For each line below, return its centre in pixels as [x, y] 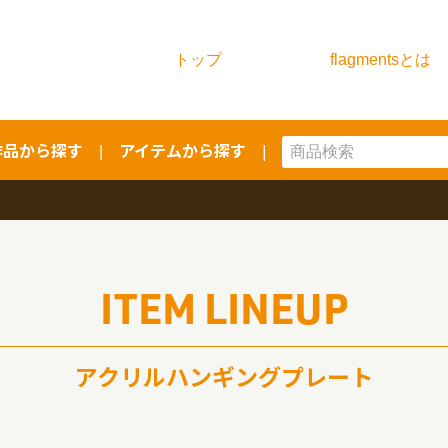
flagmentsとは [380, 59]
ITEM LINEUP [224, 307]
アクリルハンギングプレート [224, 376]
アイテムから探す [182, 150]
